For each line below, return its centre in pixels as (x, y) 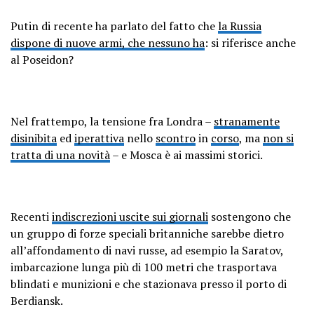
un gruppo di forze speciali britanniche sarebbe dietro (147, 233)
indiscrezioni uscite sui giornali (130, 216)
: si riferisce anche (250, 42)
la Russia (240, 26)
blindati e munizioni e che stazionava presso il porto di (149, 284)
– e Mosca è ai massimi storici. (186, 155)
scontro (176, 138)
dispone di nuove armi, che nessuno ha (108, 42)
